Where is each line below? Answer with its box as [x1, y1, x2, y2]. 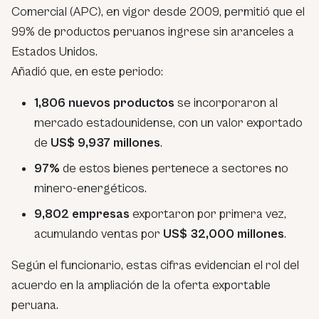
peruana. [11, 297, 58, 313]
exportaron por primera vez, [130, 206, 286, 221]
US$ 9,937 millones [51, 135, 160, 150]
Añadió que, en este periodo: [11, 63, 163, 79]
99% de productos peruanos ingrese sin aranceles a [11, 23, 294, 39]
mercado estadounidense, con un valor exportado [34, 115, 303, 130]
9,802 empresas [34, 206, 130, 221]
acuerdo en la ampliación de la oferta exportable [11, 277, 271, 293]
